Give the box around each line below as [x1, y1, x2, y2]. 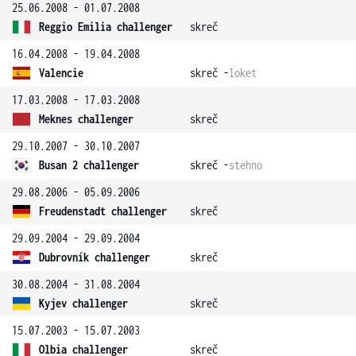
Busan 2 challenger [39, 158, 139, 172]
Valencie [39, 66, 83, 79]
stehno [229, 158, 262, 172]
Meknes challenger [39, 112, 133, 126]
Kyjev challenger [39, 296, 128, 310]
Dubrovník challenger [39, 250, 150, 264]
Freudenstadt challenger [39, 204, 167, 218]
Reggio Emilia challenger [39, 20, 172, 33]
